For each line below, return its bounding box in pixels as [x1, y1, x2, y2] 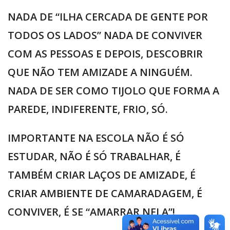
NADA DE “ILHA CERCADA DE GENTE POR [8, 10, 208, 24]
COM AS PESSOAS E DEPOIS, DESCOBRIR [8, 47, 203, 61]
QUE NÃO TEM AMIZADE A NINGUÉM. [8, 65, 193, 80]
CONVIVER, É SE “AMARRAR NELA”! [8, 205, 175, 219]
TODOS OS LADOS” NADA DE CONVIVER [8, 28, 202, 43]
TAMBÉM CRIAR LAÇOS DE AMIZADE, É [8, 168, 196, 182]
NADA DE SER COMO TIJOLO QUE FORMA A [8, 84, 219, 98]
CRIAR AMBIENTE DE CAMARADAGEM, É [8, 186, 202, 201]
